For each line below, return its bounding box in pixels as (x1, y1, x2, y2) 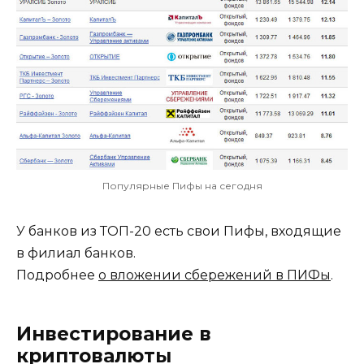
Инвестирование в (16, 323, 211, 346)
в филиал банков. (16, 245, 136, 262)
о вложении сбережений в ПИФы (98, 267, 331, 284)
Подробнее (16, 267, 98, 284)
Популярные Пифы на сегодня (102, 180, 262, 193)
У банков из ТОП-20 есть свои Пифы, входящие (16, 223, 341, 240)
